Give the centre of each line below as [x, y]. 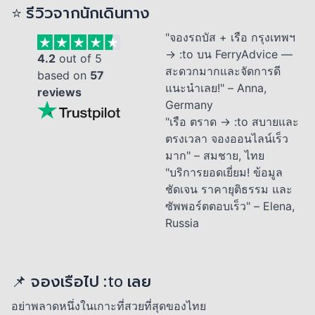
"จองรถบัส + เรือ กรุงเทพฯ [230, 37]
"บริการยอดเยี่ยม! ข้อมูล [224, 172]
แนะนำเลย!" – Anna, [216, 88]
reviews [60, 92]
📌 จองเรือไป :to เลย [81, 281]
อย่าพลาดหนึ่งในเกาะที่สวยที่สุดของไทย [109, 306]
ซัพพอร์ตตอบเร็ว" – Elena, [230, 206]
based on [64, 75]
